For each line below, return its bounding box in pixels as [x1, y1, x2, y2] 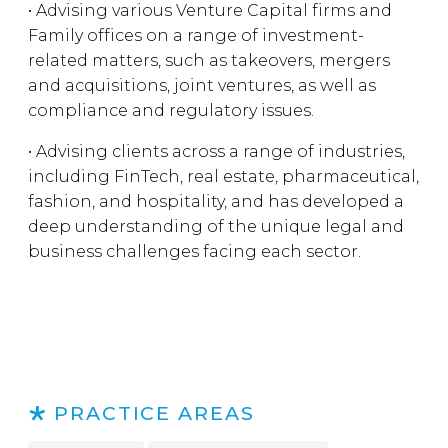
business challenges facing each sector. [28, 242, 361, 261]
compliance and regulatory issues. [28, 101, 318, 120]
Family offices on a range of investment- [28, 26, 364, 45]
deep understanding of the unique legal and [28, 217, 404, 236]
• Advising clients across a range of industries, [28, 142, 405, 161]
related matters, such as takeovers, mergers [28, 51, 390, 70]
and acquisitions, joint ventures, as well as [28, 76, 376, 95]
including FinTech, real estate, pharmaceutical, [28, 167, 419, 186]
